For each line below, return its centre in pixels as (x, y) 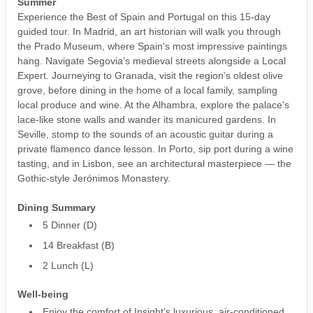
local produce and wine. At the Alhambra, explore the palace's (153, 105)
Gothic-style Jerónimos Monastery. (94, 178)
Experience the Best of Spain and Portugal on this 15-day (144, 17)
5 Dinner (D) (70, 225)
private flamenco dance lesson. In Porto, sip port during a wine (155, 149)
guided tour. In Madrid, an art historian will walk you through (149, 31)
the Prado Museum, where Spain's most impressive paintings (152, 46)
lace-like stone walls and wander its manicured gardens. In (147, 119)
